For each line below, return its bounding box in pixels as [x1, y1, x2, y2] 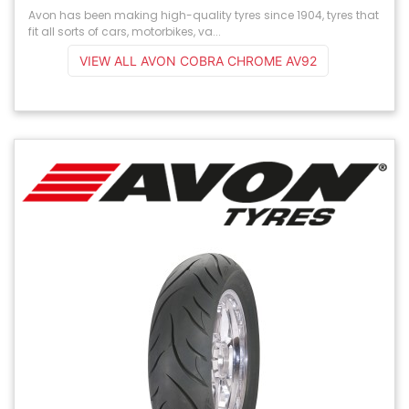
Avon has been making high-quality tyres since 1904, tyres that [28, 6, 379, 23]
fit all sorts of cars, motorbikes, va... [28, 23, 221, 39]
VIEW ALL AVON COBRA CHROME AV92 [79, 52, 317, 68]
